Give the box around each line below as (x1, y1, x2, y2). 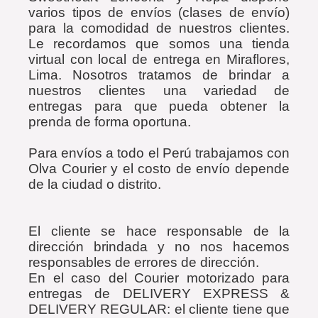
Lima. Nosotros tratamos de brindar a (28, 67, 290, 82)
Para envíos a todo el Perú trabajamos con (28, 146, 290, 160)
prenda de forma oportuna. (28, 114, 191, 129)
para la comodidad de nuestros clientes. (28, 21, 290, 35)
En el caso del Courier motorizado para (28, 270, 290, 285)
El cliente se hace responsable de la (28, 224, 290, 238)
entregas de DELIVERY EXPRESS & (28, 286, 290, 301)
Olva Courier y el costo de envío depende (28, 161, 290, 176)
